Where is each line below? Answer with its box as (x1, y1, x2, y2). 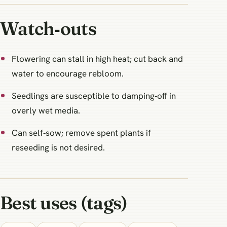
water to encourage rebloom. (12, 67, 124, 79)
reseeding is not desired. (12, 142, 105, 154)
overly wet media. (12, 104, 81, 116)
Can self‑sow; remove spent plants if (12, 127, 152, 139)
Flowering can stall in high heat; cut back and (12, 53, 183, 64)
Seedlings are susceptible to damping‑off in (12, 90, 176, 101)
